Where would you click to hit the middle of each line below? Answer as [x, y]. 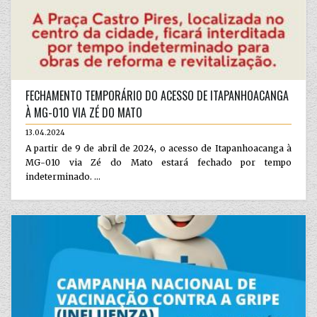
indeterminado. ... [63, 177]
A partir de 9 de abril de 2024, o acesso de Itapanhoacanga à [158, 148]
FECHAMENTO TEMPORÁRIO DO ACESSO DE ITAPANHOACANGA [157, 96]
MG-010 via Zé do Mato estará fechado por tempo [158, 162]
